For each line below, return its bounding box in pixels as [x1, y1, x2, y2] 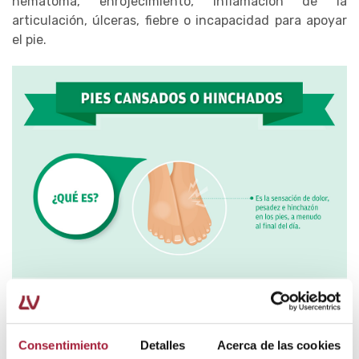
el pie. [12, 31, 53, 47]
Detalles [139, 338, 186, 353]
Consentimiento [18, 338, 109, 353]
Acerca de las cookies [216, 338, 341, 353]
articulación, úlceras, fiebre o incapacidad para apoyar [12, 12, 347, 28]
